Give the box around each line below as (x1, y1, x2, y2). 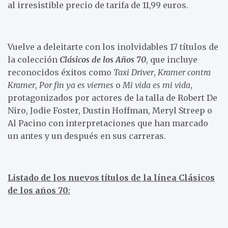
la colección (8, 54, 60, 65)
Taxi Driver (113, 67, 154, 77)
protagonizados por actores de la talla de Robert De (8, 92, 217, 103)
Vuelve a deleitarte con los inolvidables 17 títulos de (8, 41, 218, 52)
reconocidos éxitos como (8, 67, 113, 77)
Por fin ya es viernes (39, 79, 113, 90)
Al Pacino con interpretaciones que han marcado (8, 118, 208, 128)
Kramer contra (158, 67, 211, 77)
